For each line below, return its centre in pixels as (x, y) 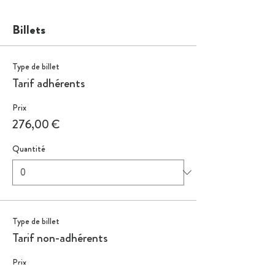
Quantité (29, 149)
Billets (29, 30)
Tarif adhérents (48, 83)
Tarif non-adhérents (60, 238)
